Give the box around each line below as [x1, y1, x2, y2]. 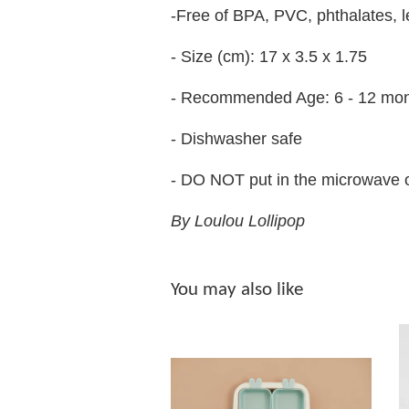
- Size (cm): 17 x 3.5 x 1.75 [171, 47, 372, 67]
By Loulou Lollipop [171, 212, 305, 231]
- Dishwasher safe [171, 130, 302, 149]
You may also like [171, 280, 303, 300]
